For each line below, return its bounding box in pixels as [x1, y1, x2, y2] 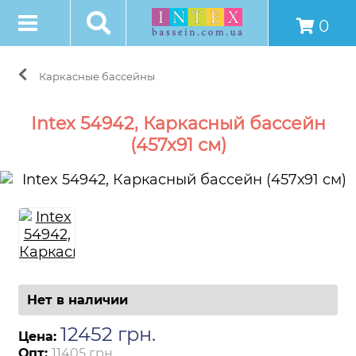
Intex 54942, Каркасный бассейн [30, 113, 326, 134]
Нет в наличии [27, 292, 128, 308]
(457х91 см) [130, 134, 226, 156]
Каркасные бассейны [39, 70, 155, 83]
